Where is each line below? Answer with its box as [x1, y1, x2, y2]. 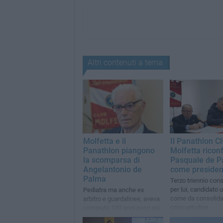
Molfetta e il [83, 136, 126, 146]
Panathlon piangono [83, 146, 155, 156]
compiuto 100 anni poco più [83, 204, 160, 212]
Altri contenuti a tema [87, 58, 163, 67]
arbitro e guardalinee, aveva [83, 195, 160, 203]
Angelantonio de [83, 165, 142, 175]
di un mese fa [83, 213, 121, 221]
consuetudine [170, 204, 209, 212]
